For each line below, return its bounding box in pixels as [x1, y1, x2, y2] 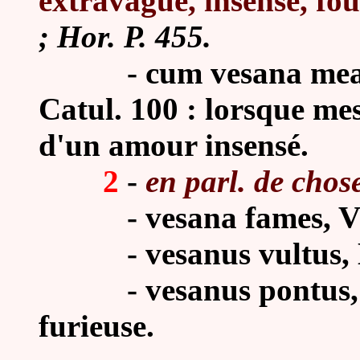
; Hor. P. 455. [39, 19, 211, 54]
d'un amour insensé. [39, 128, 309, 162]
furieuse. [39, 309, 154, 343]
